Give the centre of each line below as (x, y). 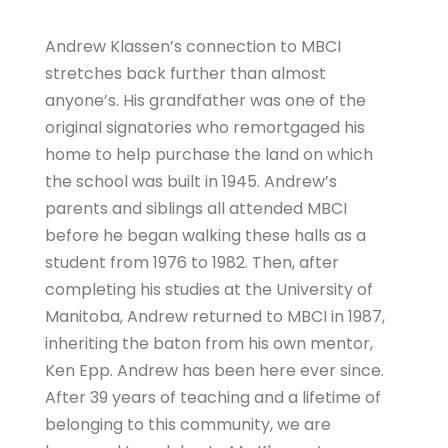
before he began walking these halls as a (205, 236)
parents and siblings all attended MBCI (196, 209)
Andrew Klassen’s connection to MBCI (193, 47)
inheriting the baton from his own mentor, (209, 344)
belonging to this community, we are (188, 425)
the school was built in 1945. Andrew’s (191, 182)
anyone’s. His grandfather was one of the (205, 101)
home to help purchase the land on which (209, 155)
